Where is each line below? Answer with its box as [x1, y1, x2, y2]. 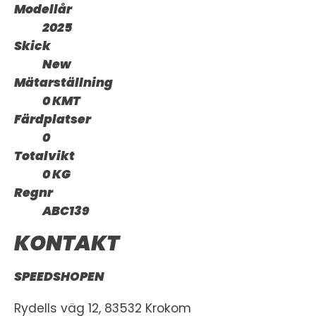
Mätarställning [14, 74, 113, 92]
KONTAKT [14, 228, 119, 257]
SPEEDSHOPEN [14, 267, 104, 285]
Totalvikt [14, 147, 75, 165]
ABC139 [42, 202, 89, 220]
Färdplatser [14, 111, 91, 128]
